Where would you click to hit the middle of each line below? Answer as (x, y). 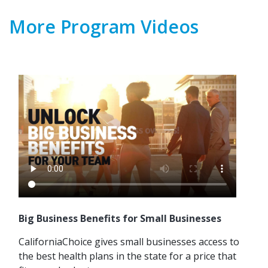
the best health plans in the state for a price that (127, 256)
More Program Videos (104, 27)
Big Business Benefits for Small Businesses (120, 219)
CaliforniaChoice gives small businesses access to (129, 242)
